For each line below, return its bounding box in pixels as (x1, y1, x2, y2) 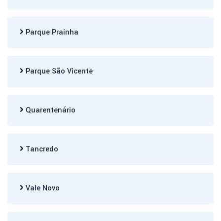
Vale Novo (24, 183, 60, 193)
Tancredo (24, 144, 58, 154)
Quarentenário (24, 105, 75, 115)
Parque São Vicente (24, 66, 93, 76)
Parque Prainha (24, 27, 78, 37)
